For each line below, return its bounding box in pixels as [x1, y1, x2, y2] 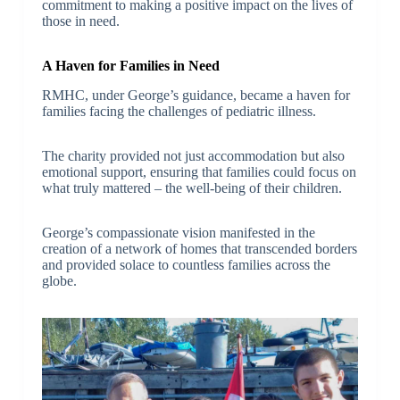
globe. [41, 273, 77, 289]
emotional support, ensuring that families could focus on [41, 164, 356, 180]
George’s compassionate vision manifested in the [41, 225, 315, 241]
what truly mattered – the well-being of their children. [41, 180, 342, 196]
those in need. [41, 13, 120, 29]
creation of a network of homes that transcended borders [41, 241, 357, 257]
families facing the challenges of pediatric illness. [41, 104, 316, 120]
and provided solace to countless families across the [41, 257, 330, 273]
